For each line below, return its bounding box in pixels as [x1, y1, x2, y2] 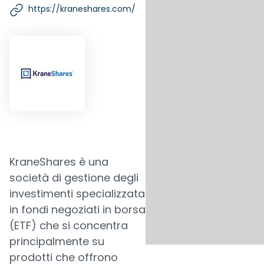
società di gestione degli [9, 170, 138, 185]
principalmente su [9, 234, 104, 249]
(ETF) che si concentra [9, 218, 128, 233]
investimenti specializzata [9, 186, 145, 201]
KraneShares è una [9, 154, 108, 169]
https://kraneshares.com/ [28, 3, 136, 15]
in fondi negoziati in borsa [9, 202, 146, 217]
